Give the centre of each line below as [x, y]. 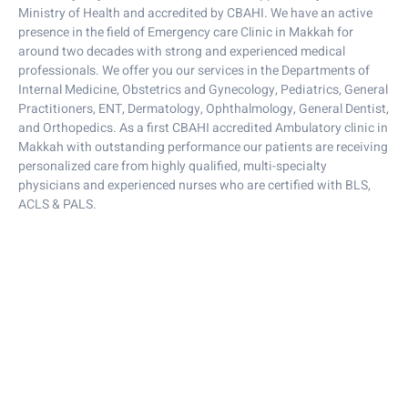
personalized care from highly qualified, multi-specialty [173, 166]
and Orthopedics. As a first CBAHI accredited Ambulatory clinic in [203, 127]
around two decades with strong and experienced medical [182, 51]
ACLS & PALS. [57, 204]
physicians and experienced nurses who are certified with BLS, [194, 185]
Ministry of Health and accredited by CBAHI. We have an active [195, 13]
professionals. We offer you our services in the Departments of [194, 70]
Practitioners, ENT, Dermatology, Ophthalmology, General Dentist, [204, 108]
